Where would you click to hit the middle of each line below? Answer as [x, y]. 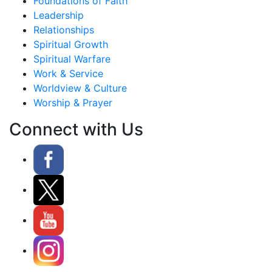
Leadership [59, 15]
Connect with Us [76, 130]
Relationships [64, 30]
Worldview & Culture [80, 88]
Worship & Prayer [73, 103]
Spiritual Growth [71, 45]
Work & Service [68, 74]
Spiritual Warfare [72, 59]
